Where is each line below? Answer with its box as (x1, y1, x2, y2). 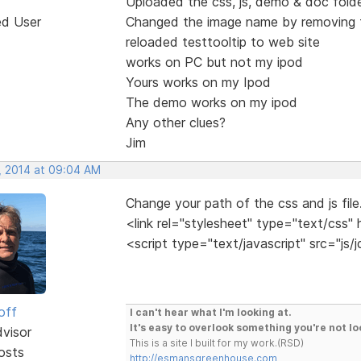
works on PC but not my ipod (125, 53, 303, 70)
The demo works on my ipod (125, 93, 297, 110)
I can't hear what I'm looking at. (129, 305, 292, 318)
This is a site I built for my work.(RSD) (129, 336, 304, 349)
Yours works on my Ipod (125, 73, 271, 90)
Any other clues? (125, 114, 226, 131)
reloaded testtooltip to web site (125, 33, 320, 50)
